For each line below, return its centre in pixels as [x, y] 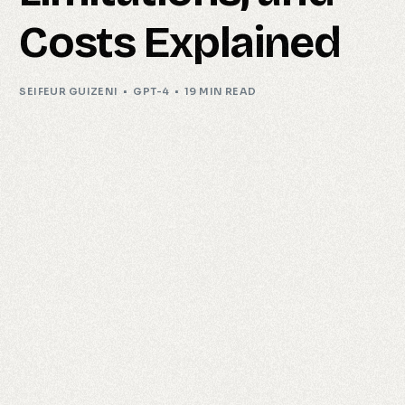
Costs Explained [180, 42]
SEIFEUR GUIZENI [69, 91]
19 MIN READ [220, 91]
